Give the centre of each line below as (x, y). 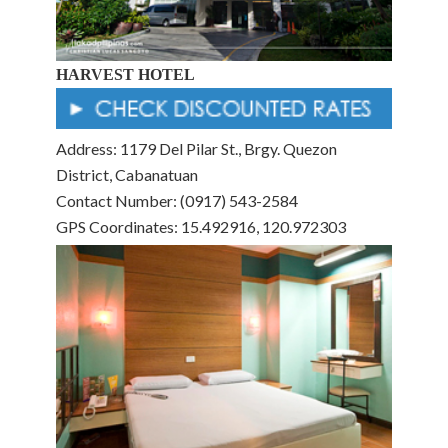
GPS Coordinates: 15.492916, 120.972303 (201, 226)
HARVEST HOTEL (125, 74)
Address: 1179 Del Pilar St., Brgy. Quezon (196, 148)
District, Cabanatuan (127, 174)
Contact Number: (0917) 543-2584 (177, 200)
